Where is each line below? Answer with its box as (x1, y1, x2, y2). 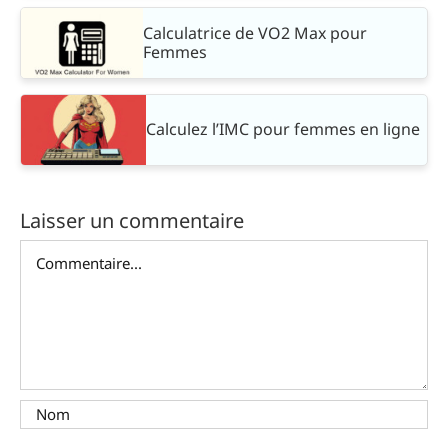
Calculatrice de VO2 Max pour (143, 21, 368, 44)
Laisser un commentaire (20, 206, 244, 234)
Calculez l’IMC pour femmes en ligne (146, 118, 420, 141)
